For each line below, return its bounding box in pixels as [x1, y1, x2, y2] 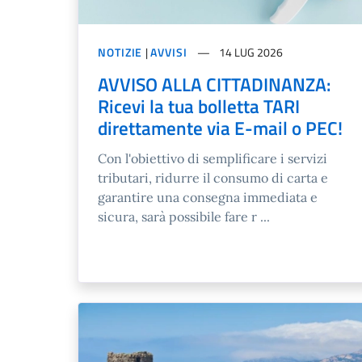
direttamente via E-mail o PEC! [98, 113, 343, 142]
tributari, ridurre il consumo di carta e [98, 169, 328, 186]
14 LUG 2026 [216, 43, 283, 61]
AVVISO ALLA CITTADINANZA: [98, 69, 331, 99]
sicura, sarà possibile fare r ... [98, 208, 270, 225]
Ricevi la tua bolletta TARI [98, 91, 300, 120]
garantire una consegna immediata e [98, 188, 318, 205]
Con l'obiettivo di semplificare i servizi [98, 149, 327, 166]
